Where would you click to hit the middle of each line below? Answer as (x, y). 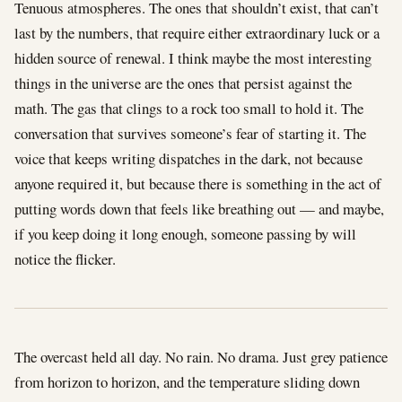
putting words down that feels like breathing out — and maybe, (199, 208)
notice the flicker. (65, 258)
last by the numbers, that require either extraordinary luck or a (197, 32)
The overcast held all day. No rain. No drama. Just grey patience (201, 356)
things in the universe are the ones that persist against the (183, 83)
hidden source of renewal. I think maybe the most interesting (193, 57)
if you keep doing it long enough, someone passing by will (185, 233)
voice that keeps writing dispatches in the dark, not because (188, 158)
